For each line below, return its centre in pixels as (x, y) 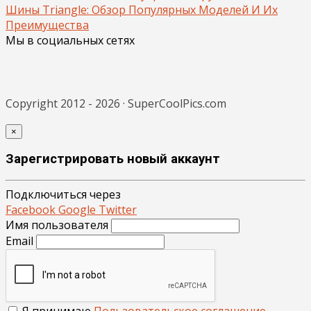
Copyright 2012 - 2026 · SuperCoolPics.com (116, 103)
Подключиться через (63, 195)
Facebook (32, 210)
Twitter (118, 210)
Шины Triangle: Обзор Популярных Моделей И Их (142, 9)
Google (78, 210)
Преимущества (47, 25)
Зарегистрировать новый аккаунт (113, 159)
